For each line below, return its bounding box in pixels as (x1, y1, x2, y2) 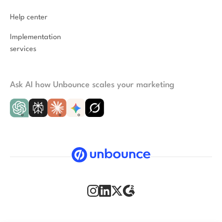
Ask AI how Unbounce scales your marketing (10, 80, 174, 89)
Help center (10, 13, 48, 21)
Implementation (10, 33, 61, 41)
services (10, 45, 36, 53)
